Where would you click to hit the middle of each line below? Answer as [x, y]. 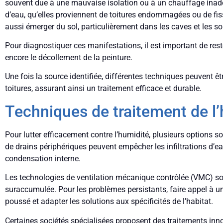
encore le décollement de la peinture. [69, 58]
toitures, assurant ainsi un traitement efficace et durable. [103, 89]
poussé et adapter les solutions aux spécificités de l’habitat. [109, 202]
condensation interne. [43, 158]
